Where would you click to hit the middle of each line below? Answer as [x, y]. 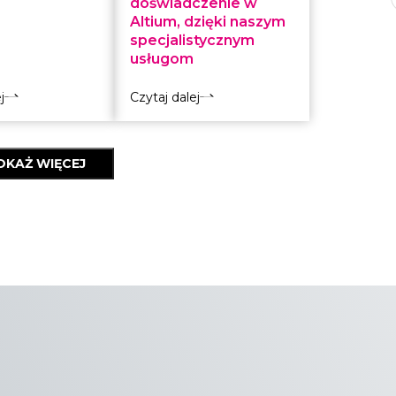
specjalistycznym [193, 40]
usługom [162, 59]
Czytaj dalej [165, 97]
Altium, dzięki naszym [208, 22]
